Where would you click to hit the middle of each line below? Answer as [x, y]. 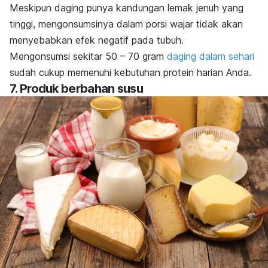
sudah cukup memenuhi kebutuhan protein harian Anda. [130, 73]
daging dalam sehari [211, 57]
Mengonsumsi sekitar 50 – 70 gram [88, 57]
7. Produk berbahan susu [76, 89]
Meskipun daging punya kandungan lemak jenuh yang [127, 8]
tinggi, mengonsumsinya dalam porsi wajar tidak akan [126, 24]
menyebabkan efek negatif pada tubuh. [97, 40]
